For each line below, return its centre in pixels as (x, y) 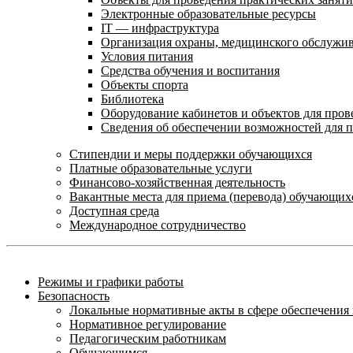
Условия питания (147, 56)
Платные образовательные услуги (161, 168)
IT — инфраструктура (160, 28)
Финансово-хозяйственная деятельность (177, 182)
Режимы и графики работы (111, 282)
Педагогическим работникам (148, 338)
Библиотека (132, 99)
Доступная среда (114, 211)
